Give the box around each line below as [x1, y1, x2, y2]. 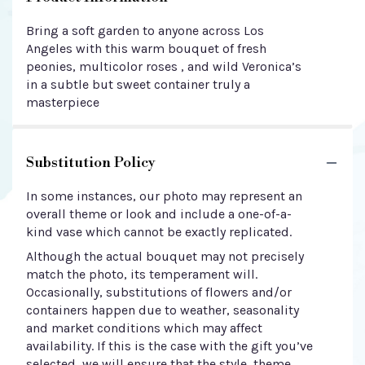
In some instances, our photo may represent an [26, 188, 302, 204]
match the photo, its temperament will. [26, 266, 257, 282]
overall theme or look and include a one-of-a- [26, 206, 292, 222]
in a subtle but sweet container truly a [26, 77, 250, 92]
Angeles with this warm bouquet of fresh [26, 41, 266, 56]
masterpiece [26, 95, 99, 110]
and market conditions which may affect [26, 320, 262, 336]
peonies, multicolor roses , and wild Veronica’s [26, 59, 301, 74]
